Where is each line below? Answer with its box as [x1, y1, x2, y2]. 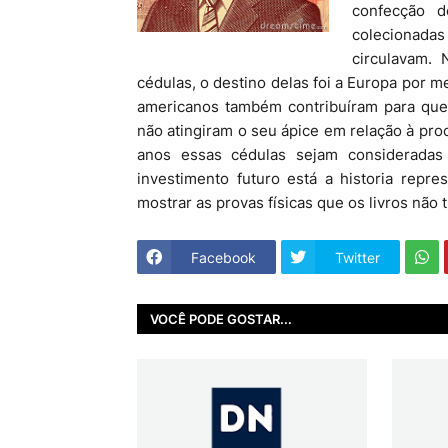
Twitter [335, 248, 380, 266]
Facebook [191, 248, 256, 266]
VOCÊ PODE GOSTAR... [150, 310, 292, 327]
